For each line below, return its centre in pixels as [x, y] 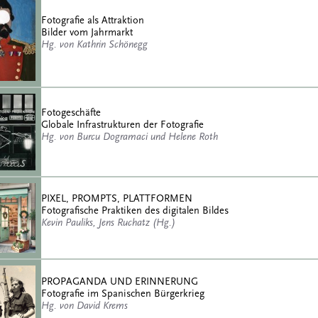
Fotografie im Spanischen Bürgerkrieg [123, 294]
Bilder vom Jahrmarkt [87, 33]
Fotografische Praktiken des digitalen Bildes [135, 210]
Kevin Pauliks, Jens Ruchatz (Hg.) [108, 222]
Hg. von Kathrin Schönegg [94, 45]
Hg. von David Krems [84, 306]
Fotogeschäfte [71, 112]
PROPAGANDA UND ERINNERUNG [120, 282]
